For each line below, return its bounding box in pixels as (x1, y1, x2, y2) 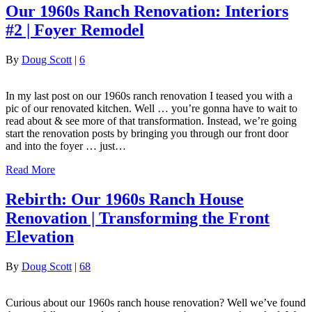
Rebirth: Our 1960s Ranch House (6, 189, 244, 208)
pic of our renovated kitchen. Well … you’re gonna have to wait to (6, 102, 297, 114)
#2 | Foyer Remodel (6, 20, 144, 39)
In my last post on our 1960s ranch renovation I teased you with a (6, 89, 292, 102)
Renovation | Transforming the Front (6, 208, 270, 227)
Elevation (6, 227, 74, 246)
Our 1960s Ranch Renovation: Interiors (6, 1, 288, 20)
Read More (6, 163, 55, 175)
